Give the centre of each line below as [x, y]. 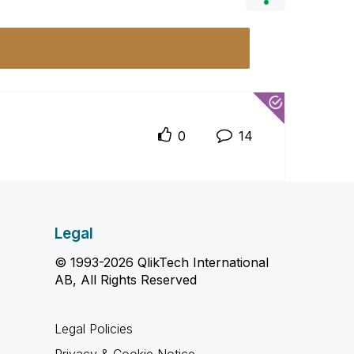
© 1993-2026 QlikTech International [161, 262]
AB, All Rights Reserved [125, 280]
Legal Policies [93, 329]
